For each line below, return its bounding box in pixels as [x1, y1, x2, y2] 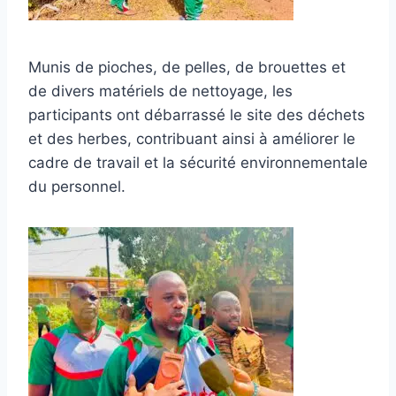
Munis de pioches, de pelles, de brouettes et [28, 57, 346, 76]
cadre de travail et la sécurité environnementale [28, 153, 368, 171]
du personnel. [28, 177, 126, 195]
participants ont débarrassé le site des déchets [28, 105, 365, 124]
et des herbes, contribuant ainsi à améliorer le [28, 129, 355, 148]
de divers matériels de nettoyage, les [28, 81, 293, 100]
